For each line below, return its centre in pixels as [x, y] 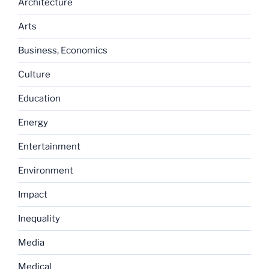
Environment [46, 170]
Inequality [39, 218]
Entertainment [49, 146]
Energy [33, 122]
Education [39, 98]
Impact [33, 194]
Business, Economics [63, 50]
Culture [34, 74]
